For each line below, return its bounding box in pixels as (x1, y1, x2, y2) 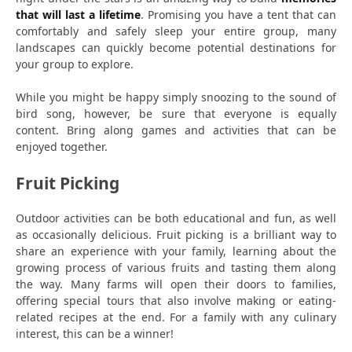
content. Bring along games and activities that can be (16, 123, 336, 138)
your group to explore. (16, 57, 137, 72)
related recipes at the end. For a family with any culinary (16, 309, 336, 324)
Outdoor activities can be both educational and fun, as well (16, 210, 336, 225)
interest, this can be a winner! (16, 325, 174, 341)
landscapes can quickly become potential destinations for (16, 40, 336, 56)
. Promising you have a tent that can (141, 7, 336, 23)
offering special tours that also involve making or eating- (16, 292, 336, 308)
